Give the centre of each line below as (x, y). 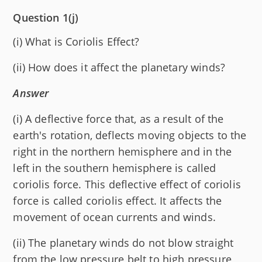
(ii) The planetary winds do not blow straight (123, 243)
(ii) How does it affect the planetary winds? (119, 67)
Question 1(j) (46, 18)
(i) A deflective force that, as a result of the (118, 119)
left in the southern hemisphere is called (115, 168)
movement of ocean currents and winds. (114, 217)
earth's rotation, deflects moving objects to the (130, 135)
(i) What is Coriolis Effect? (76, 42)
